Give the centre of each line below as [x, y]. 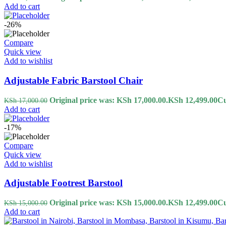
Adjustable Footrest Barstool [63, 183]
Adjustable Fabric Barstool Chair [73, 80]
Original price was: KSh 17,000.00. [109, 100]
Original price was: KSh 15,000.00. [109, 203]
